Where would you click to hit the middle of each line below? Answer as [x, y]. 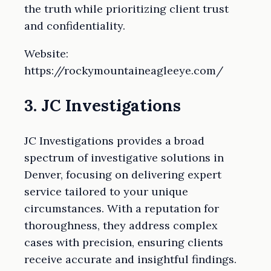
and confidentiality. [75, 25]
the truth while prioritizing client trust [126, 8]
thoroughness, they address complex [121, 225]
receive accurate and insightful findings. [130, 259]
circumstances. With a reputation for [122, 208]
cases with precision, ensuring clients [124, 242]
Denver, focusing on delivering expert [123, 174]
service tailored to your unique [106, 191]
